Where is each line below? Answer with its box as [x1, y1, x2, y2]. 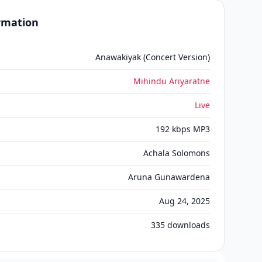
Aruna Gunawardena [128, 171, 210, 182]
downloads [165, 219, 210, 230]
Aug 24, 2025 [159, 195, 210, 206]
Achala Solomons [143, 147, 210, 158]
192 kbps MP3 [156, 123, 210, 135]
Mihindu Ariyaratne [133, 75, 210, 87]
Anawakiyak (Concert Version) [95, 51, 210, 63]
